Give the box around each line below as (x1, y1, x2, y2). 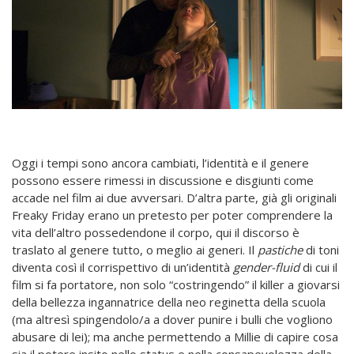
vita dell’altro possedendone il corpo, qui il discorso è (12, 224, 299, 241)
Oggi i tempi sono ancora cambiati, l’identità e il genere (12, 155, 309, 171)
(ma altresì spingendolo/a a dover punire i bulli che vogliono (12, 311, 333, 328)
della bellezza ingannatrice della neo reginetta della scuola (12, 294, 326, 311)
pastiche (258, 242, 303, 258)
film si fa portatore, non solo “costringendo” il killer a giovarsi (12, 277, 340, 293)
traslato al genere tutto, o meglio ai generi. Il (12, 242, 258, 258)
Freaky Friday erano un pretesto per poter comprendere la (12, 207, 333, 224)
